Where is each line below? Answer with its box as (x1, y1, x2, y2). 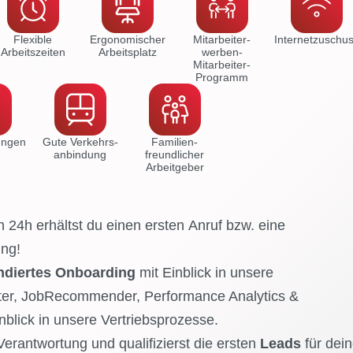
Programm (195, 71, 248, 84)
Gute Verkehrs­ (42, 136, 118, 149)
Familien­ (151, 136, 198, 149)
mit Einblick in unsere (135, 265, 273, 281)
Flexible (13, 33, 52, 46)
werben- (201, 46, 243, 59)
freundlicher (145, 148, 204, 162)
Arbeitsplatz (98, 46, 157, 59)
